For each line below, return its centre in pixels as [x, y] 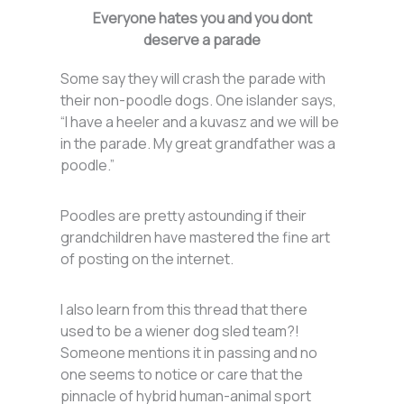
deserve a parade [202, 40]
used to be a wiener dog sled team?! [180, 331]
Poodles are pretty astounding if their [184, 216]
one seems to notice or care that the [182, 375]
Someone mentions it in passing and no [189, 353]
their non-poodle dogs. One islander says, [199, 101]
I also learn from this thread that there [184, 310]
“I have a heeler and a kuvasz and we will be [200, 122]
